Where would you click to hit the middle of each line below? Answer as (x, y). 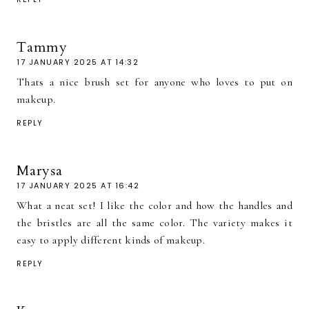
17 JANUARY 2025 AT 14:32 (78, 62)
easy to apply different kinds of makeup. (111, 240)
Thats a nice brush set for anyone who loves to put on (154, 82)
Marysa (40, 170)
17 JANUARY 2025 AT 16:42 (78, 185)
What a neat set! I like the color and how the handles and (154, 205)
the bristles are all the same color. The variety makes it (154, 222)
